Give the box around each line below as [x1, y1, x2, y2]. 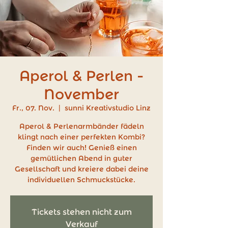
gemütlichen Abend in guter [31, 154, 132, 163]
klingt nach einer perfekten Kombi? [18, 132, 145, 141]
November [44, 85, 119, 103]
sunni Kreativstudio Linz [65, 103, 151, 112]
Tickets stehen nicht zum [31, 207, 132, 217]
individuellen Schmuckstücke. [27, 175, 135, 184]
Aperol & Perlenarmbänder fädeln [19, 122, 144, 131]
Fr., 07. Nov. [12, 103, 54, 112]
